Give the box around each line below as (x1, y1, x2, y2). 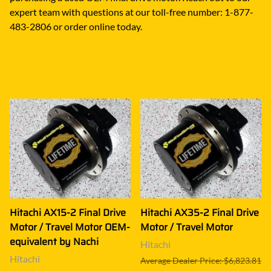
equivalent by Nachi (10, 233, 99, 249)
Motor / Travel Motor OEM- (10, 219, 130, 235)
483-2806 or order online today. (10, 20, 142, 32)
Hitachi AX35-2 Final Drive (140, 204, 259, 220)
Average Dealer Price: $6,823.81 (140, 255, 261, 266)
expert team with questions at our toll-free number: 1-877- (10, 5, 253, 18)
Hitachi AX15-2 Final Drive (10, 204, 126, 220)
